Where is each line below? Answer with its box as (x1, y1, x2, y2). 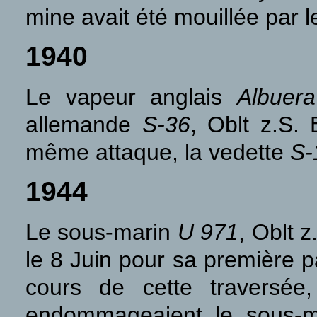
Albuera (237, 84, 316, 110)
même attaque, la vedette (25, 139, 290, 165)
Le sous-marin (25, 219, 178, 245)
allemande (25, 112, 142, 137)
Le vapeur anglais (25, 84, 237, 110)
